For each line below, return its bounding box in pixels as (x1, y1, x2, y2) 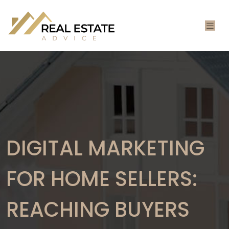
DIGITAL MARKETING (6, 134, 204, 163)
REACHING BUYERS (6, 195, 190, 224)
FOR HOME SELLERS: (6, 165, 197, 193)
